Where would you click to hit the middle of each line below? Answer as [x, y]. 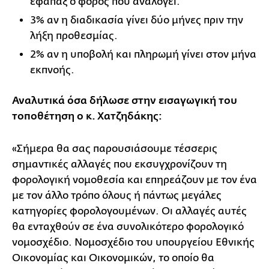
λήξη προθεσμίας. [74, 35]
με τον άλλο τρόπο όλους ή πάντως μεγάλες [117, 195]
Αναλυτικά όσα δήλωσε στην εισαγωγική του [125, 101]
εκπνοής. [52, 70]
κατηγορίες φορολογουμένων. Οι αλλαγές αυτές [129, 211]
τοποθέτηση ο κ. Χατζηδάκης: [87, 116]
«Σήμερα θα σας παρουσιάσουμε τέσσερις [115, 148]
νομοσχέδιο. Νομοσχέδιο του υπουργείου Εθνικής [133, 242]
